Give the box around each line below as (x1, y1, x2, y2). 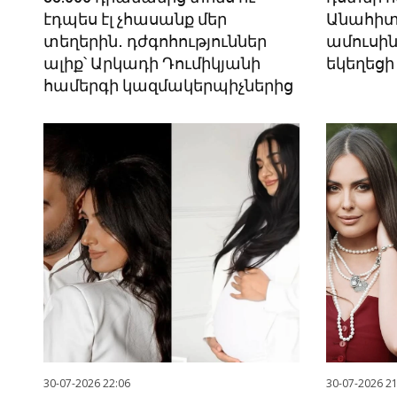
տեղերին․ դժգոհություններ (43, 32, 267, 51)
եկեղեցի (325, 54, 394, 74)
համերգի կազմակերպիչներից (43, 76, 293, 96)
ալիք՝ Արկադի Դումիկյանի (43, 54, 261, 74)
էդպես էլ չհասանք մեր (43, 10, 227, 29)
